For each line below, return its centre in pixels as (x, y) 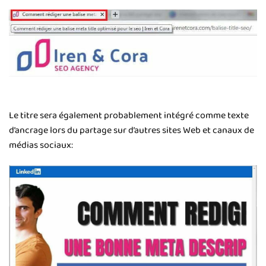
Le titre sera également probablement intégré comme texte (129, 115)
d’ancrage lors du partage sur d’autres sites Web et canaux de (132, 130)
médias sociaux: (41, 145)
